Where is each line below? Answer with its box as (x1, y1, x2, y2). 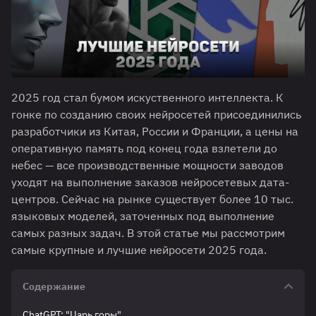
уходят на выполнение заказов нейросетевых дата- (11, 175, 289, 190)
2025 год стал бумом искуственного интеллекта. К (11, 90, 284, 105)
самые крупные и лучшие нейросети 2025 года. (11, 243, 267, 257)
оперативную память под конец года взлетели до (11, 141, 277, 156)
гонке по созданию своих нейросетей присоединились (11, 107, 301, 122)
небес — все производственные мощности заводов (11, 158, 284, 173)
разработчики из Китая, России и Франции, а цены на (11, 124, 298, 139)
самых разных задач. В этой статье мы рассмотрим (11, 226, 285, 241)
